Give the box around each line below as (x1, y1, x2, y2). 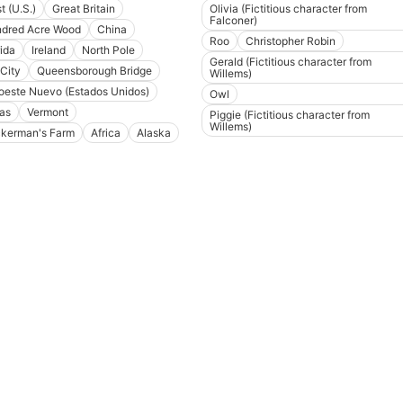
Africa (90, 126, 121, 140)
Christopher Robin (246, 34, 336, 49)
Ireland (31, 43, 66, 58)
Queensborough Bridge (36, 64, 152, 78)
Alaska (136, 126, 171, 140)
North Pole (81, 43, 135, 58)
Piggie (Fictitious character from (210, 108, 370, 122)
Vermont (26, 105, 68, 120)
